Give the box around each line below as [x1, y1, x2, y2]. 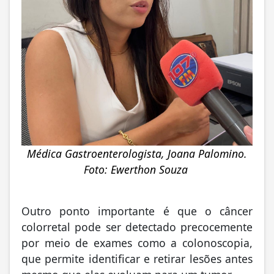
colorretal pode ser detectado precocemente [21, 220, 253, 235]
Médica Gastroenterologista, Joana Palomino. [27, 146, 247, 161]
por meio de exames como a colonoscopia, [21, 235, 253, 251]
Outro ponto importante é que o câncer [21, 204, 253, 219]
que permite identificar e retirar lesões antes [21, 251, 253, 267]
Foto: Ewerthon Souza [83, 162, 191, 177]
